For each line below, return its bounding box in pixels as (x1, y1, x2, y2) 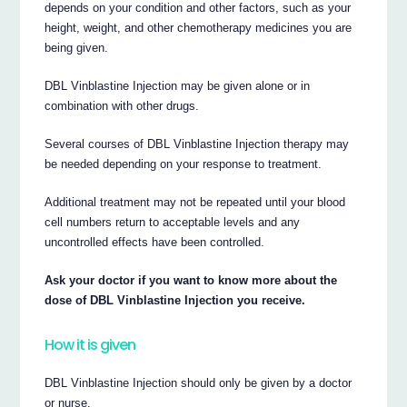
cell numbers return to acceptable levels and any (45, 215, 301, 230)
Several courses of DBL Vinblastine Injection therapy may (45, 137, 350, 152)
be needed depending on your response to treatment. (45, 157, 323, 172)
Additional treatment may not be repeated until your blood (45, 195, 346, 210)
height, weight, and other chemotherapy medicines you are (45, 21, 352, 35)
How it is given (45, 334, 136, 356)
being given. (45, 41, 109, 55)
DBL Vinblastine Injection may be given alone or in (45, 79, 311, 94)
